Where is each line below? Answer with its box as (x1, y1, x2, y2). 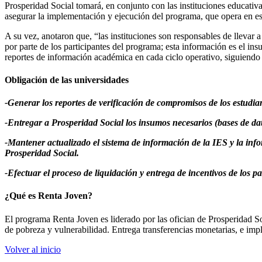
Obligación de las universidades (5, 74, 129, 85)
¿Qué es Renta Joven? (5, 191, 92, 201)
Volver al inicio (5, 244, 61, 254)
